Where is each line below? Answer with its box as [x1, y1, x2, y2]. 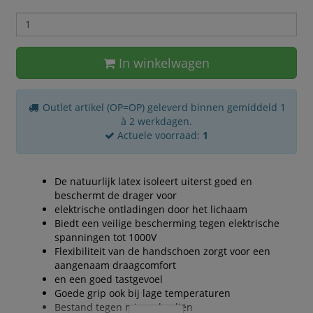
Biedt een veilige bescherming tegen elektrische [54, 216, 279, 230]
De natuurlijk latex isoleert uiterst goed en [54, 174, 252, 188]
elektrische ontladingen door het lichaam [54, 202, 247, 216]
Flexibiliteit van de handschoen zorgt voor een [54, 244, 270, 258]
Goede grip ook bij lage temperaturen [54, 286, 231, 300]
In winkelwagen [118, 54, 210, 71]
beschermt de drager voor [54, 188, 177, 202]
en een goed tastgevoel [54, 272, 163, 286]
